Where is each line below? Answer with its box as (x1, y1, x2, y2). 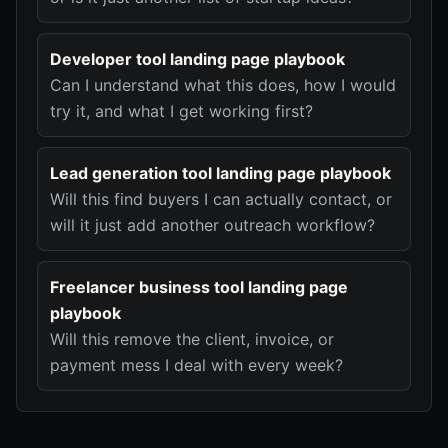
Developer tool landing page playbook (50, 49, 345, 69)
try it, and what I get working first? (50, 101, 313, 121)
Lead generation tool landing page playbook (50, 163, 391, 183)
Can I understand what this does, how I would (50, 75, 396, 95)
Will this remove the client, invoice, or (50, 329, 334, 349)
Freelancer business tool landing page (50, 277, 348, 297)
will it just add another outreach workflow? (50, 215, 375, 235)
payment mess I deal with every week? (50, 355, 343, 375)
